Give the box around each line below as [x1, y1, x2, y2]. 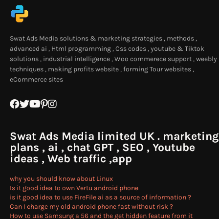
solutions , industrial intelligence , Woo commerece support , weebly [10, 55, 217, 63]
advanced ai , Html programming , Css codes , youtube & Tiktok [10, 44, 204, 53]
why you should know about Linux [10, 175, 113, 183]
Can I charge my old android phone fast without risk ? [10, 202, 173, 211]
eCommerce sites [10, 75, 63, 84]
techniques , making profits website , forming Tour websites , [10, 65, 194, 73]
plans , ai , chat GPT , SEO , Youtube [10, 141, 195, 154]
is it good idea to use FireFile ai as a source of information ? [10, 193, 191, 201]
